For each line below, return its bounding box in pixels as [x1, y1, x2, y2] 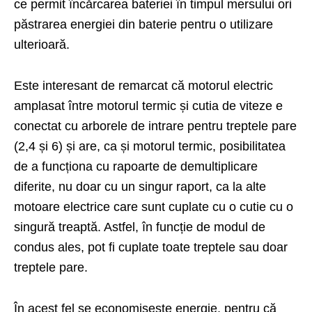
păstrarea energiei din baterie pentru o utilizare [14, 17, 273, 32]
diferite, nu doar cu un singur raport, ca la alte [14, 180, 266, 194]
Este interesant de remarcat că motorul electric [14, 79, 273, 93]
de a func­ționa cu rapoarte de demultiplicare [14, 159, 258, 174]
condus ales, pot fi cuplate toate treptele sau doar [14, 240, 288, 255]
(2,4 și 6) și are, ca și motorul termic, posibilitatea [14, 139, 286, 154]
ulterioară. [14, 38, 70, 52]
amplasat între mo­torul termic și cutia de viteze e [14, 99, 283, 114]
